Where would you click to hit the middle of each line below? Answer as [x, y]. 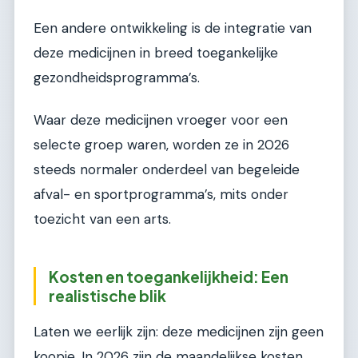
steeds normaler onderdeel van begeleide [167, 170]
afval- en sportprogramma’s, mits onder [161, 195]
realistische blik [107, 296]
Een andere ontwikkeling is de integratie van [173, 28]
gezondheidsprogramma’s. [117, 77]
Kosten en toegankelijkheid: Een [169, 277]
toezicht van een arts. [102, 219]
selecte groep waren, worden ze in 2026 [161, 145]
